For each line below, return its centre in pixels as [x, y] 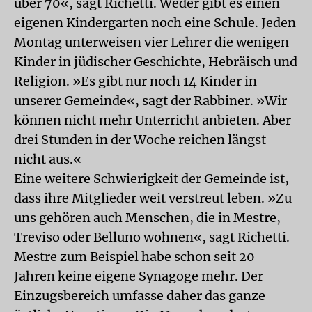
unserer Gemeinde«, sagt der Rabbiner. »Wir [150, 101]
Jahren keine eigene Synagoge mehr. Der [139, 276]
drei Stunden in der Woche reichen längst [140, 140]
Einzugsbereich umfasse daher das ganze [140, 296]
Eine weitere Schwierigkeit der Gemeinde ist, [151, 179]
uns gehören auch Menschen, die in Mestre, [147, 218]
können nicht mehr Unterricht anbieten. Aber [153, 120]
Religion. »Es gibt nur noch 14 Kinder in [135, 81]
